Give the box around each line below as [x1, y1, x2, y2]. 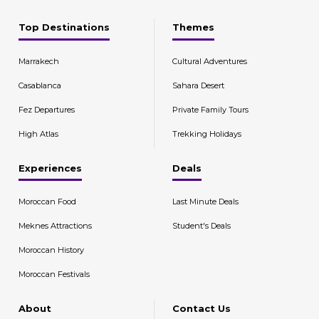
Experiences [19, 162, 82, 174]
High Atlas [19, 128, 58, 139]
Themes [172, 21, 214, 33]
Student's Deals [172, 221, 231, 231]
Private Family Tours [172, 104, 249, 115]
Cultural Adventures [172, 56, 247, 66]
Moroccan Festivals [19, 269, 90, 279]
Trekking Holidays [172, 128, 241, 139]
